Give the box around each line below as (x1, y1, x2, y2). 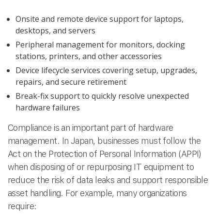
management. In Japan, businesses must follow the (8, 135, 201, 146)
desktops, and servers (15, 25, 95, 36)
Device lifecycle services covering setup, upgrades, (15, 65, 197, 76)
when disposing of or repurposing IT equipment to (8, 161, 194, 172)
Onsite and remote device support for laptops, (15, 14, 184, 25)
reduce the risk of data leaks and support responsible (8, 174, 208, 185)
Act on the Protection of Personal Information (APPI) (8, 148, 201, 159)
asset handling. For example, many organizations (8, 187, 187, 198)
